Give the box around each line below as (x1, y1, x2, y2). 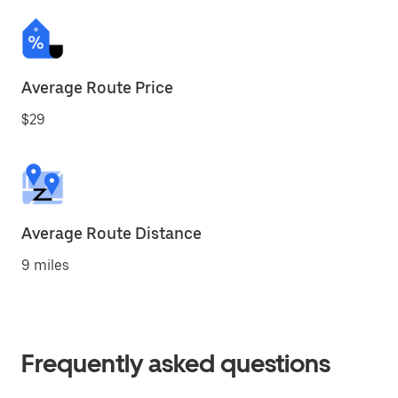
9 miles (21, 257, 69, 274)
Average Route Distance (21, 224, 202, 243)
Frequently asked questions (21, 348, 330, 378)
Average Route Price (21, 78, 173, 97)
